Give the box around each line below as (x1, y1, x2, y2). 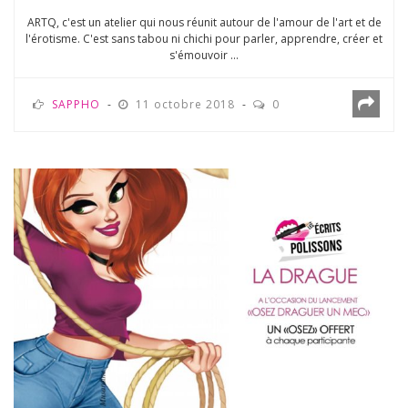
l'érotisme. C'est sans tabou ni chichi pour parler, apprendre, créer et (25, 31, 382, 47)
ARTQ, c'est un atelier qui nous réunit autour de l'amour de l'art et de (26, 15, 382, 31)
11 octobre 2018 (136, 97, 239, 113)
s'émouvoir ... (169, 47, 239, 64)
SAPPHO (52, 97, 100, 113)
